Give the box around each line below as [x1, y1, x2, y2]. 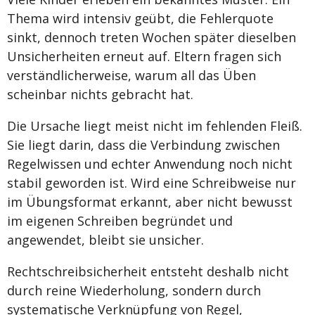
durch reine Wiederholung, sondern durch [7, 281, 261, 299]
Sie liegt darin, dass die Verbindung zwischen [7, 136, 280, 153]
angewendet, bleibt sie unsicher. [7, 231, 204, 248]
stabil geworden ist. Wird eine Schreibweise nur [7, 174, 296, 191]
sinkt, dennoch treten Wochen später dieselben [7, 28, 296, 46]
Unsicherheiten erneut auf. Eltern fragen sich [7, 47, 281, 65]
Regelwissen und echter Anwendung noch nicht [7, 155, 292, 172]
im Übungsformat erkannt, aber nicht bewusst [7, 193, 292, 210]
